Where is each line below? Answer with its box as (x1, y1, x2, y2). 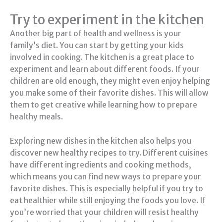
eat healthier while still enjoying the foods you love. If (10, 196, 206, 206)
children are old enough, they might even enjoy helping (10, 76, 210, 86)
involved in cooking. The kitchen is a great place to (10, 53, 194, 62)
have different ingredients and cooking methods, (10, 160, 191, 170)
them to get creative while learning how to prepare (10, 100, 197, 110)
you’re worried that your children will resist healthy (10, 208, 199, 218)
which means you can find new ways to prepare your (10, 172, 201, 182)
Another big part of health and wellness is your (10, 29, 181, 39)
